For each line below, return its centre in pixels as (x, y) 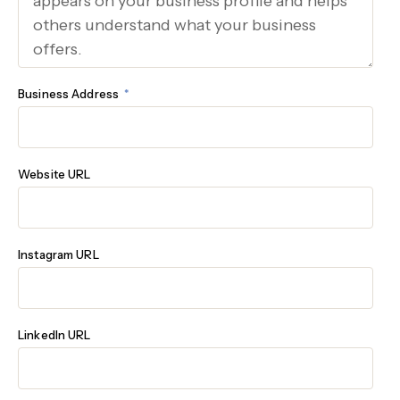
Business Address (70, 94)
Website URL (54, 174)
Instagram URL (58, 254)
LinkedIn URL (54, 335)
